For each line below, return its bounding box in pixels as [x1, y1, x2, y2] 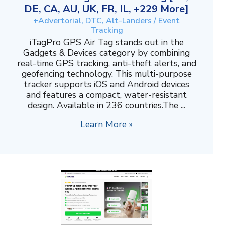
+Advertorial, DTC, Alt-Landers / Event [33, 15, 180, 26]
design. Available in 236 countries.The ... [28, 99, 185, 111]
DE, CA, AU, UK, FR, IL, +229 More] [24, 2, 189, 16]
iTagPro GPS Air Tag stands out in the [29, 36, 184, 48]
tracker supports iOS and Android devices [24, 78, 189, 90]
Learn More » [80, 118, 133, 130]
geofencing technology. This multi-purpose [21, 67, 192, 80]
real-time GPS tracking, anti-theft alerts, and [17, 57, 196, 69]
